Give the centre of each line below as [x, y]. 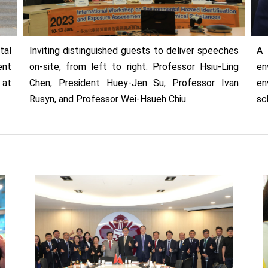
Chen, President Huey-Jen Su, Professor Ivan [134, 83]
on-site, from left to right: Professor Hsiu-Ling [134, 67]
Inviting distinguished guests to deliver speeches [134, 51]
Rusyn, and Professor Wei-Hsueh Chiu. [108, 99]
